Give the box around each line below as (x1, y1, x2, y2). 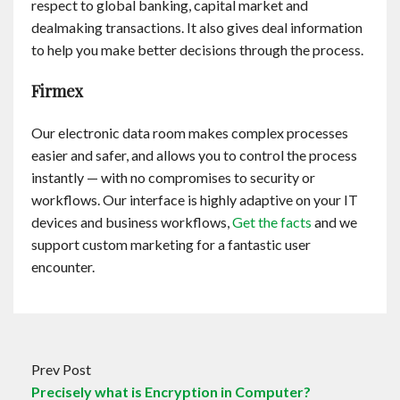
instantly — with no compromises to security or (31, 169, 315, 186)
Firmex (31, 80, 83, 102)
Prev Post (31, 361, 91, 378)
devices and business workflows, (31, 213, 232, 230)
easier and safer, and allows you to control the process (31, 146, 357, 163)
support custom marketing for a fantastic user (31, 236, 311, 253)
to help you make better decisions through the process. (31, 41, 363, 58)
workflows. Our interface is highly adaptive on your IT (31, 191, 358, 208)
